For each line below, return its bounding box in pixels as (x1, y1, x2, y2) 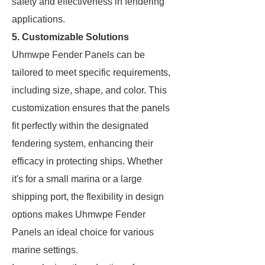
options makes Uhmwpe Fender (12, 209, 146, 219)
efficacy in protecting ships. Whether (12, 156, 163, 166)
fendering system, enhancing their (12, 138, 153, 148)
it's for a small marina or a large (12, 174, 142, 184)
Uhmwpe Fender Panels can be (12, 50, 145, 60)
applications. (12, 14, 65, 24)
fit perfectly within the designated (12, 121, 148, 131)
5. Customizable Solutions (12, 32, 129, 42)
